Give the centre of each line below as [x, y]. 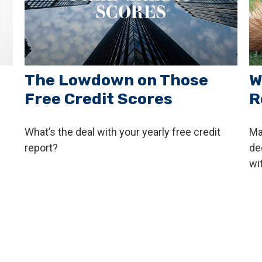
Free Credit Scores [99, 99]
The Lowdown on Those [117, 80]
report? [42, 147]
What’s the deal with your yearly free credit [123, 132]
